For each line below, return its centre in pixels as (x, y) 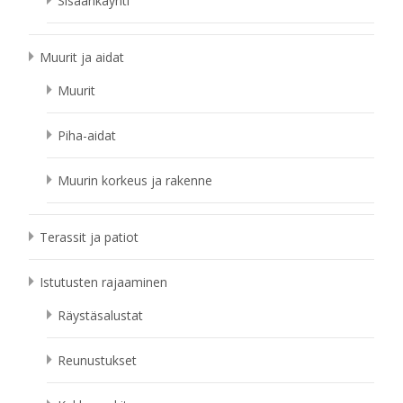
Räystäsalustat (100, 315)
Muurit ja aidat (82, 57)
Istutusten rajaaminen (103, 282)
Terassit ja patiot (89, 237)
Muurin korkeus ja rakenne (135, 180)
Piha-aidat (87, 135)
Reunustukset (97, 360)
